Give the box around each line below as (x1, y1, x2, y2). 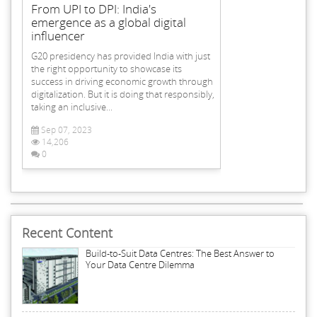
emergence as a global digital (31, 13, 186, 30)
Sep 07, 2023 (39, 123, 92, 136)
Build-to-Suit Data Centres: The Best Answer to (86, 247, 275, 260)
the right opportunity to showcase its (31, 62, 182, 75)
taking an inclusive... (31, 100, 113, 113)
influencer (31, 27, 85, 44)
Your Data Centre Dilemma (86, 258, 195, 272)
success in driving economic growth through (31, 74, 213, 88)
